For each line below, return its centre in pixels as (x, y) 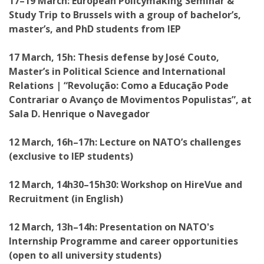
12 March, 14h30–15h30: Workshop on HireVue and (126, 184)
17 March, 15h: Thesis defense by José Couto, (114, 57)
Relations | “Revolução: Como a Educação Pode (119, 85)
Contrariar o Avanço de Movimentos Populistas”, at (130, 100)
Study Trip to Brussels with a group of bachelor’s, (125, 15)
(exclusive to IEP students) (71, 156)
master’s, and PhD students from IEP (95, 29)
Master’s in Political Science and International (117, 71)
